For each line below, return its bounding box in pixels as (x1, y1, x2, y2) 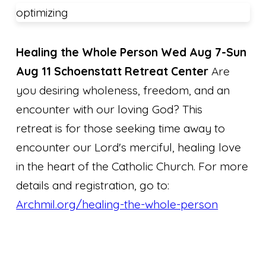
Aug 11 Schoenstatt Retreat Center (16, 64, 212, 78)
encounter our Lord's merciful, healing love (16, 140, 242, 154)
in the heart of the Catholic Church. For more (16, 159, 249, 173)
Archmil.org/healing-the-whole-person (16, 197, 218, 211)
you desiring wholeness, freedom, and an (16, 83, 230, 97)
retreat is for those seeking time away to (16, 121, 226, 135)
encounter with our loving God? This (16, 102, 203, 116)
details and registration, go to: (16, 178, 170, 192)
